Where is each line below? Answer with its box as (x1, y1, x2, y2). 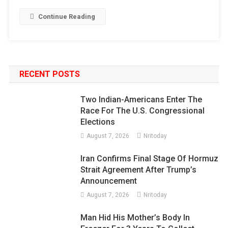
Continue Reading (38, 13, 95, 21)
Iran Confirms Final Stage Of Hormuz (80, 154, 219, 164)
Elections (80, 117, 116, 127)
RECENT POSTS (19, 69, 80, 79)
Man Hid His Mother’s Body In (80, 213, 190, 223)
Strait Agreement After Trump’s (80, 165, 197, 175)
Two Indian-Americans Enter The (80, 95, 203, 105)
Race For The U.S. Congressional (80, 106, 205, 116)
